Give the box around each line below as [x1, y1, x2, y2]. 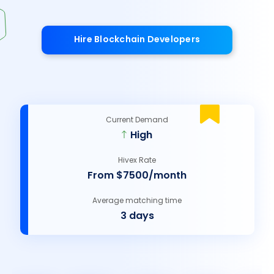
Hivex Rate [118, 155, 156, 167]
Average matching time [92, 195, 182, 207]
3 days [120, 209, 154, 224]
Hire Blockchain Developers [73, 33, 201, 47]
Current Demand [106, 114, 168, 127]
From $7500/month [87, 168, 187, 184]
